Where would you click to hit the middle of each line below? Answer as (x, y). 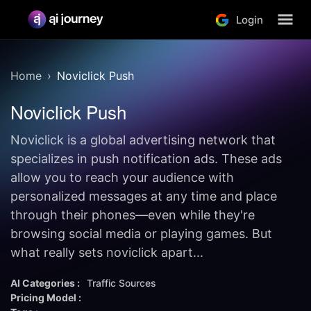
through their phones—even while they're (133, 215)
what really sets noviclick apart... (107, 252)
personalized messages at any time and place (144, 196)
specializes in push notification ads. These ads (146, 159)
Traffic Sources (121, 283)
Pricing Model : (46, 297)
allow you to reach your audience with (122, 177)
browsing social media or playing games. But (141, 234)
